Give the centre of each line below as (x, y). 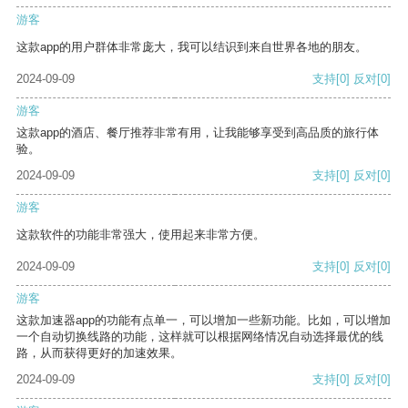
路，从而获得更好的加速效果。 (99, 353)
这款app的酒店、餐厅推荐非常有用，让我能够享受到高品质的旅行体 (198, 133)
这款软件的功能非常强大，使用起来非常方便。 (141, 235)
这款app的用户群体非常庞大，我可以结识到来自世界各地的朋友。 (192, 47)
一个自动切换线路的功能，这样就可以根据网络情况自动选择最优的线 (200, 337)
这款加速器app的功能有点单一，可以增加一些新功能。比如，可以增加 (204, 321)
